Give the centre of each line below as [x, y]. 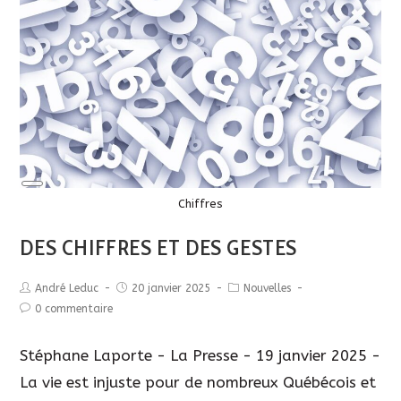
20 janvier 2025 [171, 289]
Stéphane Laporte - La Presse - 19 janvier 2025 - [200, 356]
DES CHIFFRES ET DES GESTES [159, 248]
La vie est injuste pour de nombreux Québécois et [198, 383]
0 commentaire [74, 309]
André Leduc [67, 289]
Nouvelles [268, 289]
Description [61, 200]
